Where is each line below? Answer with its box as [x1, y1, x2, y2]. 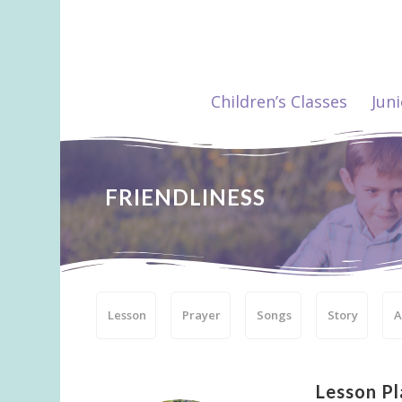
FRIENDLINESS [105, 184, 267, 210]
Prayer [182, 307, 222, 323]
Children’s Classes [211, 91, 348, 112]
